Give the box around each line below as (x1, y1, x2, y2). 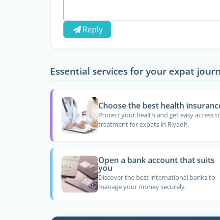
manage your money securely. (98, 182, 186, 192)
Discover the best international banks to (98, 173, 215, 182)
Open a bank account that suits (98, 155, 215, 166)
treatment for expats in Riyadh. (98, 120, 189, 129)
